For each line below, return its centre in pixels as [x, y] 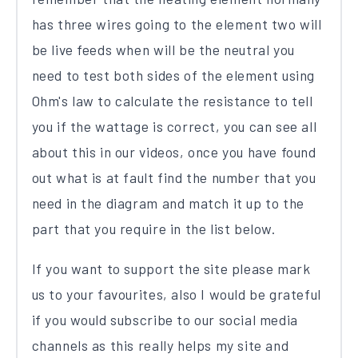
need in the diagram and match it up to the [168, 203]
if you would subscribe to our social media [165, 320]
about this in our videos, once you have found [174, 152]
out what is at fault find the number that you [174, 178]
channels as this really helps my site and [160, 346]
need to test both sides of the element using [173, 76]
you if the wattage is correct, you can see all [174, 127]
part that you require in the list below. [153, 229]
